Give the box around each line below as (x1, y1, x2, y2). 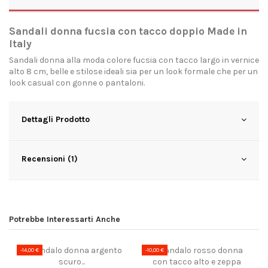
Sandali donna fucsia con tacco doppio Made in (9, 25, 247, 38)
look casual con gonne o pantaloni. (9, 78, 147, 89)
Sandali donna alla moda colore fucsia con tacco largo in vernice (9, 55, 259, 66)
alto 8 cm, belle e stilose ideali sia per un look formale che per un (9, 66, 258, 77)
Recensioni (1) (22, 154, 78, 165)
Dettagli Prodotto (22, 114, 90, 125)
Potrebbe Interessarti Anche (9, 214, 120, 225)
